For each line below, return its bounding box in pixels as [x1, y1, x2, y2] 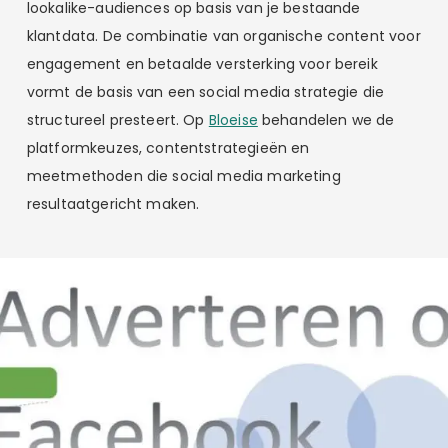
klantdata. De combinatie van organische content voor [26, 25, 421, 46]
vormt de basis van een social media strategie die [26, 81, 385, 102]
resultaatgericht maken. [26, 193, 200, 214]
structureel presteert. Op [26, 109, 209, 130]
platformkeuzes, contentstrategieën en [26, 137, 310, 158]
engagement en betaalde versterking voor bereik [26, 53, 378, 74]
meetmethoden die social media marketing [26, 165, 341, 186]
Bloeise [208, 109, 258, 130]
